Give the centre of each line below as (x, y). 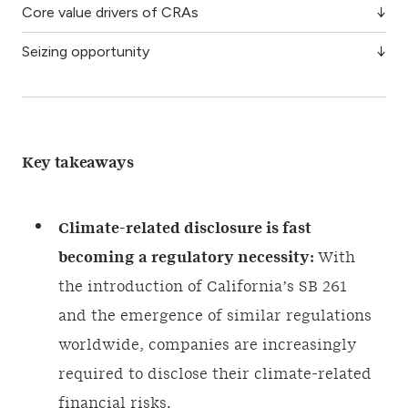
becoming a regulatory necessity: (188, 258)
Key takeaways (78, 163)
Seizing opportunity (86, 51)
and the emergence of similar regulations (215, 316)
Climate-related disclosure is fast (185, 229)
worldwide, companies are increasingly (207, 345)
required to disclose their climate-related (215, 374)
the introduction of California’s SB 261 (203, 287)
